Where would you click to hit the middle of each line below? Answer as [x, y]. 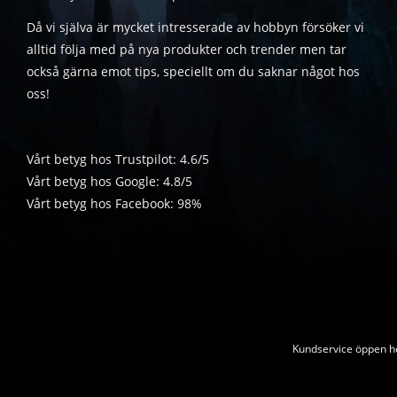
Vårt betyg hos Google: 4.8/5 [109, 182]
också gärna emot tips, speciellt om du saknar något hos [193, 72]
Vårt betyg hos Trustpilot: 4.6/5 [118, 160]
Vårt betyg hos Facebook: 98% [114, 204]
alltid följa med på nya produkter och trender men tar [187, 50]
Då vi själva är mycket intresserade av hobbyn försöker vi [195, 27]
